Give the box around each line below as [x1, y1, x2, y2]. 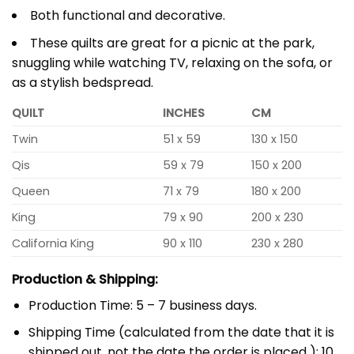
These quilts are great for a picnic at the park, [30, 33, 314, 52]
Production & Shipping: [12, 269, 158, 288]
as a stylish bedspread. [12, 73, 153, 92]
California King [12, 235, 94, 251]
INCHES [163, 104, 205, 121]
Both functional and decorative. [30, 6, 225, 25]
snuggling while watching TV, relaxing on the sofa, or [12, 53, 333, 72]
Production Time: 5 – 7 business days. [28, 296, 257, 314]
